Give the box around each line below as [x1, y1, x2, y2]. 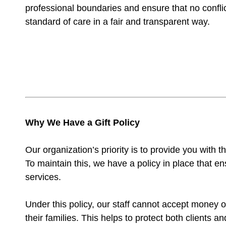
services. [25, 172, 61, 182]
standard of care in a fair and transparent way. [25, 17, 210, 27]
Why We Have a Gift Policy [25, 118, 140, 128]
